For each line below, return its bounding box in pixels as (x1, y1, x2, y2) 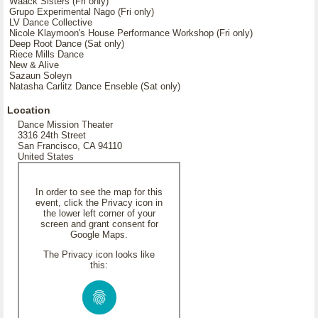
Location (7, 104, 50, 116)
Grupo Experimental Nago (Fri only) (9, 6, 154, 17)
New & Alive (9, 60, 59, 70)
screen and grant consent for (40, 219, 158, 229)
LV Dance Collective (9, 17, 92, 28)
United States (18, 151, 74, 162)
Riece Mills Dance (9, 49, 84, 60)
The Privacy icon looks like (43, 249, 155, 260)
